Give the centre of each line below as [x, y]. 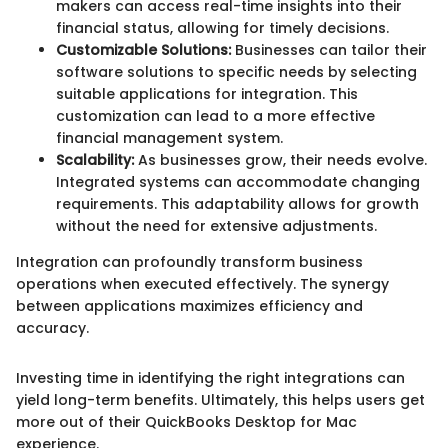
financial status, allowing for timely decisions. [222, 28]
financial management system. [169, 138]
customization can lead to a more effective [215, 116]
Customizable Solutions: [143, 50]
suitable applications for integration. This [207, 94]
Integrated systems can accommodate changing [238, 182]
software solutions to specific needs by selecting [236, 72]
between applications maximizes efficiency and [189, 306]
